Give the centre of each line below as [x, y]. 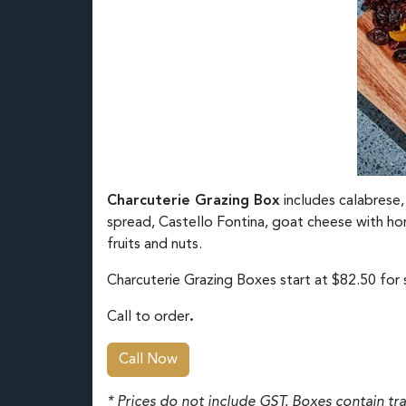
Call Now [148, 360]
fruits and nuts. [155, 245]
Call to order [148, 317]
